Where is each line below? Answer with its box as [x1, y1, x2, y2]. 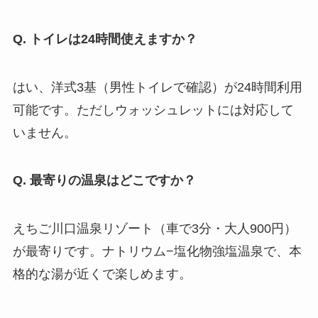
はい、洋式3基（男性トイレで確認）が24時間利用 [12, 79, 302, 94]
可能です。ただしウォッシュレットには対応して [12, 102, 294, 117]
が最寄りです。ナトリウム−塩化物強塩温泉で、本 [12, 244, 302, 259]
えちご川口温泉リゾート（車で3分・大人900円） [12, 221, 297, 236]
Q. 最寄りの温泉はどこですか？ [12, 173, 196, 188]
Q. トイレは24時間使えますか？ [12, 31, 197, 46]
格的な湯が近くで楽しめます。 [12, 267, 192, 282]
